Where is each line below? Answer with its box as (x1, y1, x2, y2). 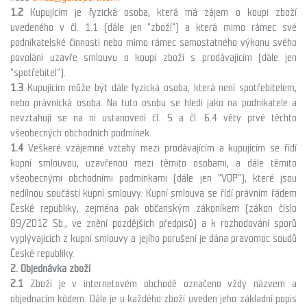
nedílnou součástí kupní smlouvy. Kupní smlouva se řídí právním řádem (10, 187, 297, 199)
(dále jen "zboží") (103, 21, 186, 34)
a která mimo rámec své (185, 21, 297, 34)
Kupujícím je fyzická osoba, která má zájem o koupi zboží (30, 6, 297, 19)
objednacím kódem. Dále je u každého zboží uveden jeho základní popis (10, 293, 297, 305)
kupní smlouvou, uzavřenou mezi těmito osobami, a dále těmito (10, 157, 297, 169)
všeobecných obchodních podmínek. (10, 127, 162, 139)
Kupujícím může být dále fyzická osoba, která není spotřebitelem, (27, 82, 297, 94)
